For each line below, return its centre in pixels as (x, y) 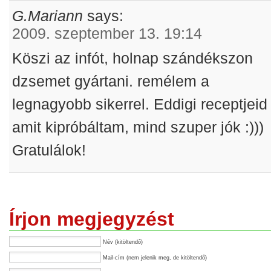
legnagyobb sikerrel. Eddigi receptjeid (140, 104)
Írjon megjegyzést (92, 219)
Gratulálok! (49, 150)
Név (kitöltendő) (123, 242)
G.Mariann (48, 15)
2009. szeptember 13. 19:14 (107, 33)
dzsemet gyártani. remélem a (111, 81)
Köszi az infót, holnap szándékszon (133, 58)
